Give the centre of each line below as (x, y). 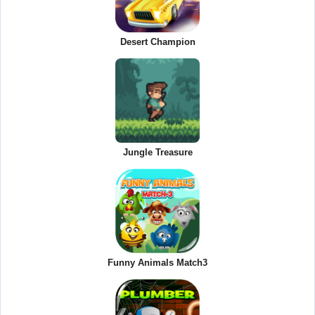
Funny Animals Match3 (157, 263)
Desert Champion (157, 42)
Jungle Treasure (157, 153)
